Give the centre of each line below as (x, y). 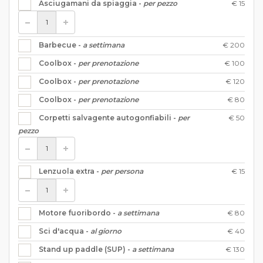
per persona (122, 171)
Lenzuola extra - (70, 171)
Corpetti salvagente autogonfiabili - (108, 117)
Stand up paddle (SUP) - (85, 249)
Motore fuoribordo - (78, 213)
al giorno (106, 231)
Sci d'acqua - (65, 231)
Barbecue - (61, 45)
